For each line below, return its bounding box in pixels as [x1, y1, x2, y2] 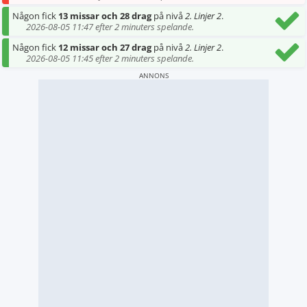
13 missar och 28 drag [58, 10, 151, 22]
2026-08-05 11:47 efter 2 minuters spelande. [26, 21, 194, 33]
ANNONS [138, 71, 169, 80]
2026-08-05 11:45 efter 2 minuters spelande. [26, 52, 194, 64]
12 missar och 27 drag [58, 41, 151, 53]
